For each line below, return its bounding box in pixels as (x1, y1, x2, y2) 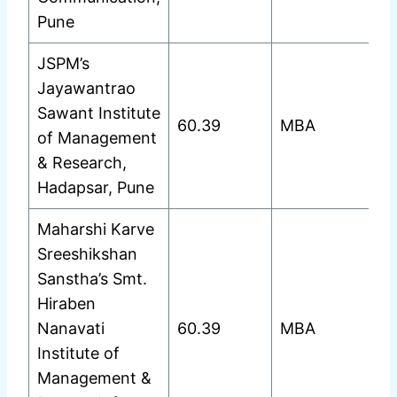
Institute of (37, 344, 120, 363)
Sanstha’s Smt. (37, 269, 147, 289)
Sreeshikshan (37, 245, 137, 264)
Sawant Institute (37, 104, 160, 123)
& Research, (37, 153, 127, 173)
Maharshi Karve (37, 220, 154, 239)
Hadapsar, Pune (37, 178, 154, 198)
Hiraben (37, 294, 96, 314)
